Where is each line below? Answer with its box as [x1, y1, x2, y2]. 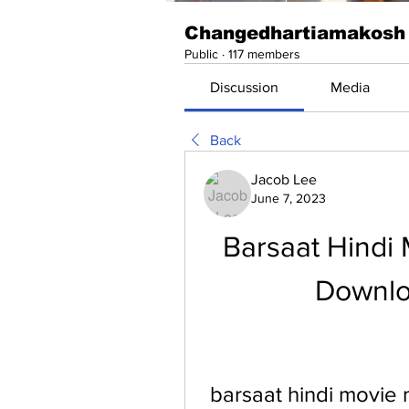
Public [184, 47, 218, 61]
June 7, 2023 [251, 191, 326, 205]
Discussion [210, 79, 279, 95]
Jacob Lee [251, 172, 317, 187]
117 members [228, 47, 300, 61]
